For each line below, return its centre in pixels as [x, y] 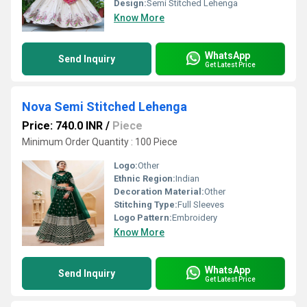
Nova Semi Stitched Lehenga [105, 107]
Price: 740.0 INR [62, 126]
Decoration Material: [159, 192]
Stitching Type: [146, 205]
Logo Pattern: [143, 218]
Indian [187, 179]
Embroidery [195, 218]
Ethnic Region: [145, 179]
